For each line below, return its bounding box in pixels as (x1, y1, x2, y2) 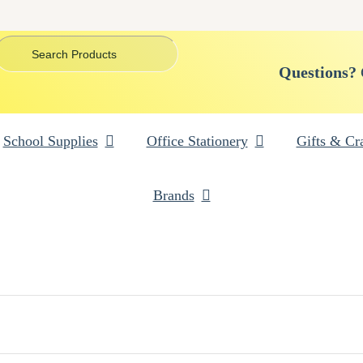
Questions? (279, 63, 357, 81)
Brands (152, 187, 194, 203)
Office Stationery (146, 133, 248, 149)
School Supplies (2, 133, 98, 149)
